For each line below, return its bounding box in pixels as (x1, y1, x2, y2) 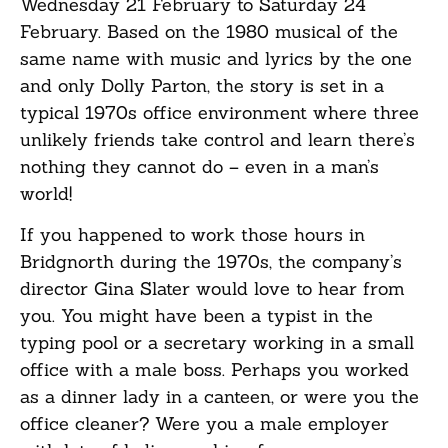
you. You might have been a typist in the (20, 304, 373, 328)
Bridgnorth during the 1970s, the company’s (20, 250, 402, 274)
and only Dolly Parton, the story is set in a (20, 73, 384, 97)
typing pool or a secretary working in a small (20, 331, 414, 355)
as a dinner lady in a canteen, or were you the (20, 385, 419, 409)
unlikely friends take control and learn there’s (20, 127, 415, 151)
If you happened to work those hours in (20, 223, 365, 247)
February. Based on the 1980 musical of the (20, 19, 398, 43)
